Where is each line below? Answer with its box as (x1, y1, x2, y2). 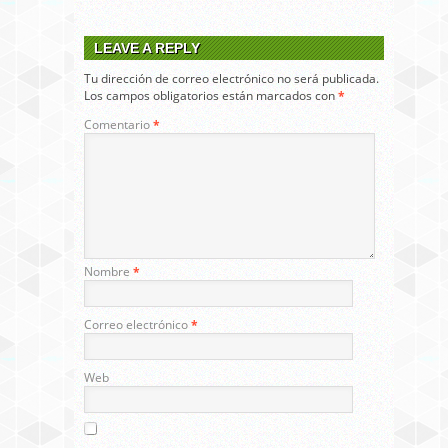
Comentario (84, 116, 153, 134)
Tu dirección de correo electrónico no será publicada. (84, 70, 379, 88)
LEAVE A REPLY (94, 40, 200, 57)
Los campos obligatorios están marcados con (84, 87, 338, 105)
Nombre (84, 263, 133, 281)
